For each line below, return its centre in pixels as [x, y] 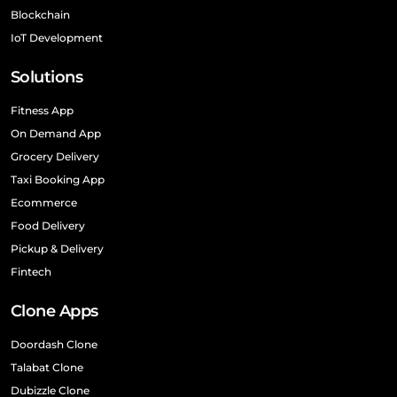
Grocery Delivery [55, 157]
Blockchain [40, 15]
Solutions [47, 78]
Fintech [31, 272]
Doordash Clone [54, 345]
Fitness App [42, 111]
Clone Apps [54, 311]
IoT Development [57, 38]
